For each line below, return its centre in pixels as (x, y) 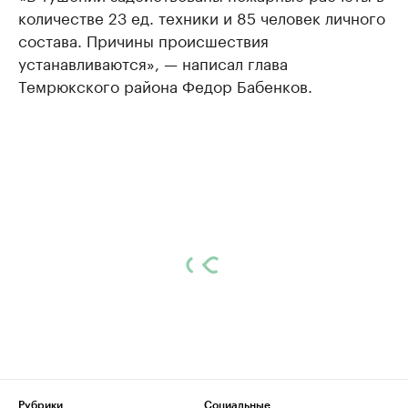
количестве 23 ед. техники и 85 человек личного (202, 16)
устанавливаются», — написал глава (153, 62)
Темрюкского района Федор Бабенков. (165, 85)
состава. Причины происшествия (143, 39)
